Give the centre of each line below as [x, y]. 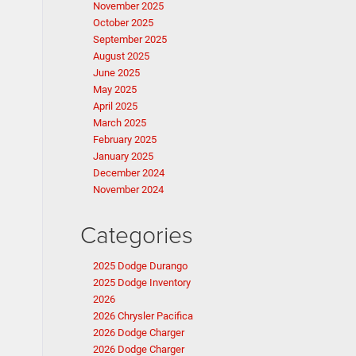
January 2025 [123, 156]
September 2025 [130, 39]
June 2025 [116, 73]
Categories [137, 234]
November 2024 [128, 190]
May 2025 [115, 89]
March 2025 [120, 123]
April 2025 [115, 106]
